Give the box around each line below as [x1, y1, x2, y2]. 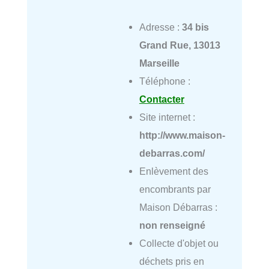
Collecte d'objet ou [139, 237, 219, 249]
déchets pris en [139, 255, 204, 267]
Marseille [139, 57, 180, 68]
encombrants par [139, 183, 211, 195]
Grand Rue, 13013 [139, 39, 220, 50]
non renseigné [139, 219, 205, 231]
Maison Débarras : [139, 201, 217, 213]
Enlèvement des [139, 165, 208, 177]
